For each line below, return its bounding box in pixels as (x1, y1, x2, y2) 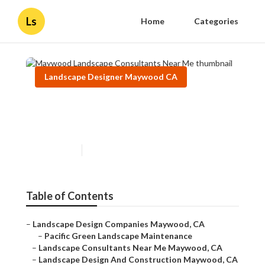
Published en (35, 146, 76, 155)
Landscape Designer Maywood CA (44, 72, 177, 82)
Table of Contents (26, 189, 114, 203)
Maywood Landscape (35, 98, 170, 115)
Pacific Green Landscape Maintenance (44, 231, 192, 241)
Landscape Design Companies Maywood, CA (33, 219, 205, 230)
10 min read (88, 146, 126, 155)
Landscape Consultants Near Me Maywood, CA (38, 243, 222, 253)
